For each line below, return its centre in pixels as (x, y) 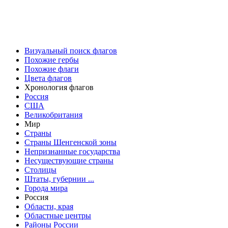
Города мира (46, 188)
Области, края (49, 206)
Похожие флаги (52, 69)
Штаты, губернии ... (59, 179)
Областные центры (58, 215)
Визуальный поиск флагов (71, 50)
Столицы (40, 169)
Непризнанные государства (72, 151)
